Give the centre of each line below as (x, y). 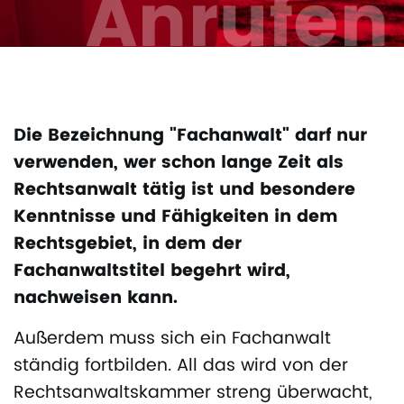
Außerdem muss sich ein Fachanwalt (172, 339)
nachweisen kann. (96, 298)
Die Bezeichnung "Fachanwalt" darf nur (190, 136)
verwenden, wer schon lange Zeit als (179, 163)
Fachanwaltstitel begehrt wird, (152, 271)
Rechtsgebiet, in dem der (128, 244)
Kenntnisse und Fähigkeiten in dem (176, 217)
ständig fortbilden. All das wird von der (181, 366)
